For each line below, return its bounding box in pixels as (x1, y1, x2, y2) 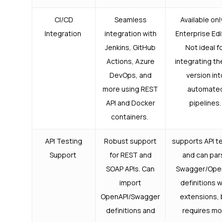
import (119, 178, 141, 188)
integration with (104, 29, 157, 39)
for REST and (109, 150, 152, 160)
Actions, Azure (106, 56, 155, 66)
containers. (111, 112, 150, 122)
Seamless (114, 15, 147, 25)
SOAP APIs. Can (106, 164, 155, 174)
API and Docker (106, 98, 155, 108)
